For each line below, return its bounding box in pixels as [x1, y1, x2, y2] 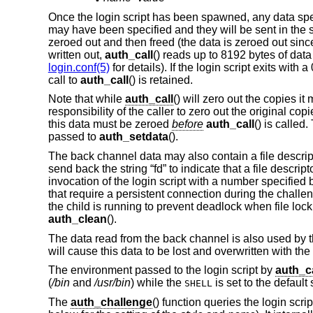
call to [48, 73, 80, 86]
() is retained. [128, 73, 193, 86]
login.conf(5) [48, 61, 110, 73]
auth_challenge [70, 296, 152, 308]
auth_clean [48, 212, 107, 225]
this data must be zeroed [48, 118, 172, 131]
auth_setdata [99, 131, 168, 143]
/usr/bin [94, 277, 131, 289]
